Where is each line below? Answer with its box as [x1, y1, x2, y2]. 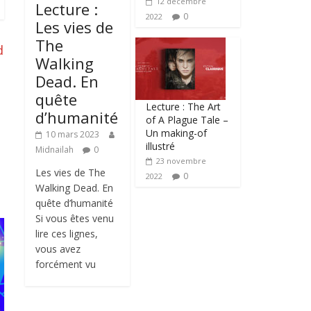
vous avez [35, 242, 81, 256]
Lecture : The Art [146, 100, 221, 114]
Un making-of [146, 126, 208, 140]
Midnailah [35, 144, 76, 156]
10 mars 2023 [46, 128, 99, 141]
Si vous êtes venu [35, 212, 114, 226]
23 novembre [156, 155, 207, 167]
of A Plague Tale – [146, 113, 229, 127]
